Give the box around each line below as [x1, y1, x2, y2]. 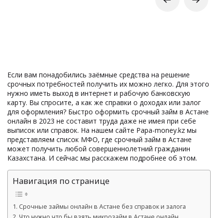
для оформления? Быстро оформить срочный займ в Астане [7, 107, 209, 116]
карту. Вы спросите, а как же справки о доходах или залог [7, 97, 201, 107]
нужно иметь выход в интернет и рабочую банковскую [7, 88, 190, 98]
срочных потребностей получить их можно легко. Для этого [7, 79, 209, 89]
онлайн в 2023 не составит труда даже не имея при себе [7, 116, 196, 126]
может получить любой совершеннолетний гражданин [7, 144, 190, 153]
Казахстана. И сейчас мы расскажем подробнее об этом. [7, 153, 197, 163]
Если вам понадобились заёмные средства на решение [7, 70, 190, 79]
